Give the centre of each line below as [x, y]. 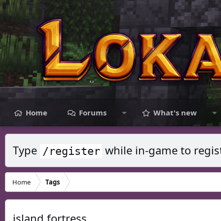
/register [71, 151]
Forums [93, 112]
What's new [175, 112]
